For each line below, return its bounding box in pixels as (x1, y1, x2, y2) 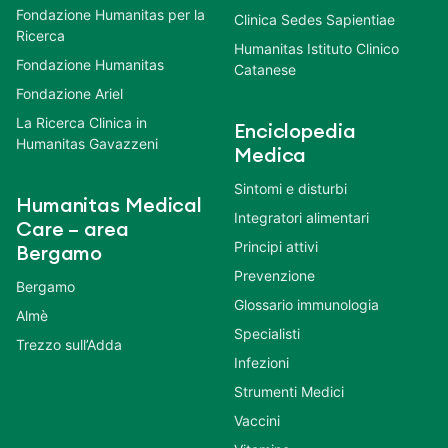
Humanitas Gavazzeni (16, 134, 158, 152)
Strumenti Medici (234, 382, 344, 400)
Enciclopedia (234, 121, 356, 142)
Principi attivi (234, 237, 318, 255)
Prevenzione (234, 266, 315, 284)
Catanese (234, 60, 296, 78)
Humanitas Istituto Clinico (234, 39, 399, 57)
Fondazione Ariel (16, 84, 123, 102)
